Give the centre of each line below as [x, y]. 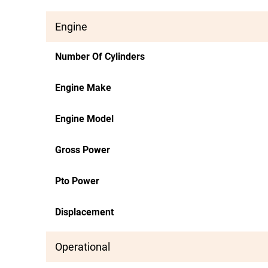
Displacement [84, 212]
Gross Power [83, 150]
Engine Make [83, 88]
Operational [83, 247]
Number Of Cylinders [100, 57]
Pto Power [77, 181]
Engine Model [84, 119]
